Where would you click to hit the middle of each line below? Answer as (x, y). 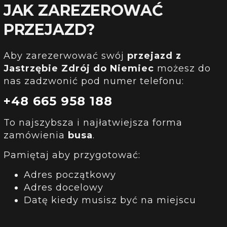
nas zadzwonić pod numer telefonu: (93, 81)
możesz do (182, 68)
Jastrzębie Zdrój (48, 68)
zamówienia (35, 135)
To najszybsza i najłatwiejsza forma (93, 122)
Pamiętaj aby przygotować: (72, 155)
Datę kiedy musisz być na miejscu (110, 200)
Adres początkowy (70, 175)
